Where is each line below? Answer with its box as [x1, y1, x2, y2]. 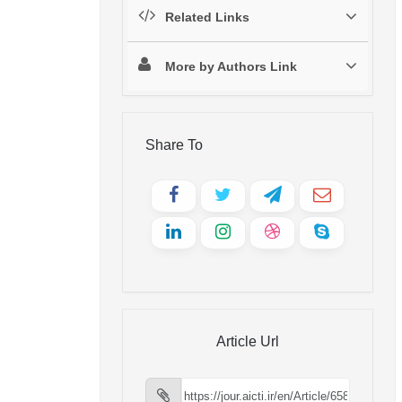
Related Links [165, 10, 249, 25]
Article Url [216, 334, 279, 350]
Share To [145, 137, 203, 153]
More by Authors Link [165, 59, 297, 74]
